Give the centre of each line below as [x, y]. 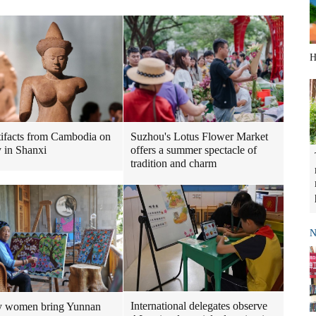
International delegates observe [199, 306]
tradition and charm [174, 164]
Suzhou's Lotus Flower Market [199, 137]
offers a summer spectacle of [194, 150]
